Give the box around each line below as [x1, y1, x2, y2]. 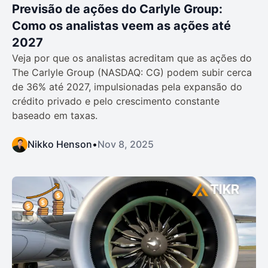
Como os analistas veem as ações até [12, 18, 231, 33]
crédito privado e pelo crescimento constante [12, 95, 220, 107]
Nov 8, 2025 [98, 138, 154, 150]
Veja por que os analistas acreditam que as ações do [12, 51, 252, 64]
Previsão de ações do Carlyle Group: [12, 1, 223, 16]
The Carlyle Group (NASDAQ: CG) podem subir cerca [12, 66, 252, 78]
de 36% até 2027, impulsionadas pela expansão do [12, 80, 242, 93]
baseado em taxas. [12, 109, 98, 121]
